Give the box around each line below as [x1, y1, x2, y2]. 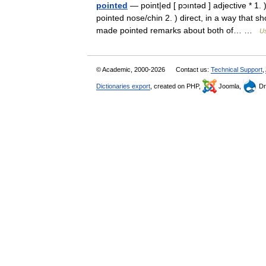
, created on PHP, [150, 83, 202, 90]
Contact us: [176, 66, 211, 73]
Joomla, [217, 83, 243, 90]
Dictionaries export [96, 83, 150, 90]
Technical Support [211, 66, 262, 73]
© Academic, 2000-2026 [96, 66, 167, 73]
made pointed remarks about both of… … [96, 26, 259, 35]
